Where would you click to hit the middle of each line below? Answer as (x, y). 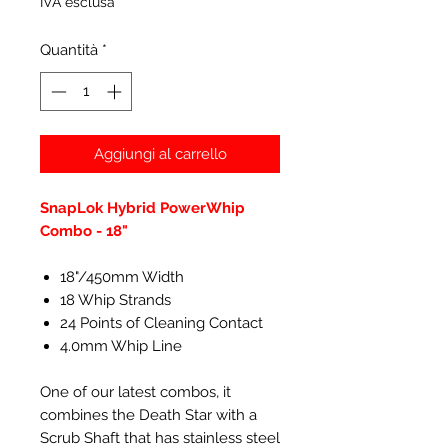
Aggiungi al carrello (160, 153)
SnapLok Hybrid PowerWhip (142, 207)
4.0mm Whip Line (121, 345)
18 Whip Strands (115, 299)
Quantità (69, 50)
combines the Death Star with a (148, 414)
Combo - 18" (84, 230)
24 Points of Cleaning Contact (161, 322)
